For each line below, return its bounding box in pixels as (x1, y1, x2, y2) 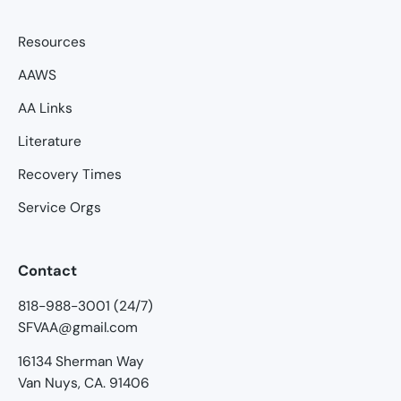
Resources (18, 32, 86, 51)
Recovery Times (18, 165, 122, 183)
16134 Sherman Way (18, 352, 144, 371)
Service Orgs (18, 198, 101, 217)
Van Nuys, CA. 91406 (18, 373, 149, 392)
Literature (18, 132, 81, 150)
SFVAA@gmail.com (18, 318, 138, 337)
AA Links (18, 98, 73, 117)
